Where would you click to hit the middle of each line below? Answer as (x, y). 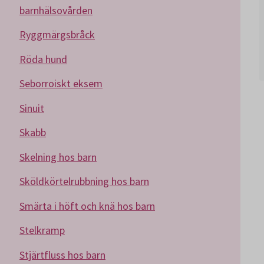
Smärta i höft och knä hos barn (87, 206)
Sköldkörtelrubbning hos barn (84, 181)
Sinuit (32, 108)
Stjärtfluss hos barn (62, 255)
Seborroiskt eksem (61, 83)
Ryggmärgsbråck (57, 34)
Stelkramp (42, 230)
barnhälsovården (56, 10)
